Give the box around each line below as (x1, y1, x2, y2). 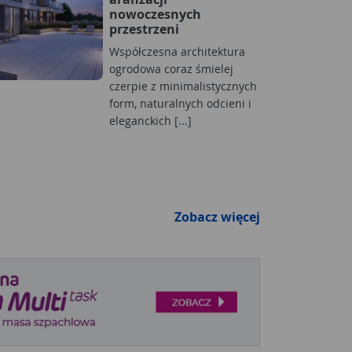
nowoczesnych (109, 5, 201, 23)
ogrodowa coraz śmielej (109, 60, 233, 76)
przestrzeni (109, 20, 179, 38)
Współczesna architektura (109, 43, 245, 59)
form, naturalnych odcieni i (109, 95, 251, 111)
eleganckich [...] (109, 112, 192, 128)
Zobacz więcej (174, 207, 260, 225)
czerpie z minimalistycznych (109, 78, 257, 93)
